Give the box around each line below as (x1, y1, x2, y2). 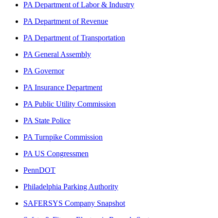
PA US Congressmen (23, 149, 89, 158)
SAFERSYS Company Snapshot (23, 199, 125, 207)
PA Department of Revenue (23, 17, 108, 25)
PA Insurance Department (23, 83, 102, 91)
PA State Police (23, 116, 71, 125)
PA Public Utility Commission (23, 99, 116, 108)
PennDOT (23, 165, 55, 174)
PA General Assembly (23, 50, 91, 58)
